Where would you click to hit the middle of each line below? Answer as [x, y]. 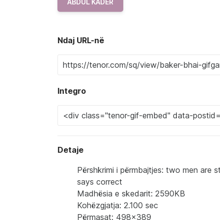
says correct [100, 181]
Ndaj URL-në [81, 40]
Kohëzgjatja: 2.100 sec [118, 205]
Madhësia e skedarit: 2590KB [131, 193]
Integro [72, 91]
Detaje [70, 150]
